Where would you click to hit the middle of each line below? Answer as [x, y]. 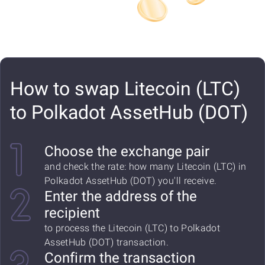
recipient [72, 213]
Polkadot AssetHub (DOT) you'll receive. [131, 181]
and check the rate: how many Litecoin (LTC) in [146, 167]
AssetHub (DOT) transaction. [107, 242]
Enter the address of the [121, 196]
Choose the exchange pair [127, 151]
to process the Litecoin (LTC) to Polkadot [132, 228]
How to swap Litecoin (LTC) [125, 89]
